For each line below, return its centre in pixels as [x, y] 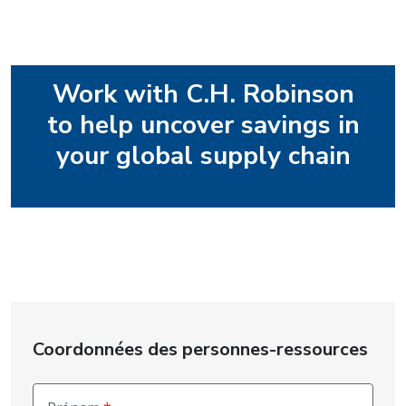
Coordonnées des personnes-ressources [200, 350]
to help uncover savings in [203, 126]
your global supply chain [203, 156]
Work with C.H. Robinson [203, 95]
